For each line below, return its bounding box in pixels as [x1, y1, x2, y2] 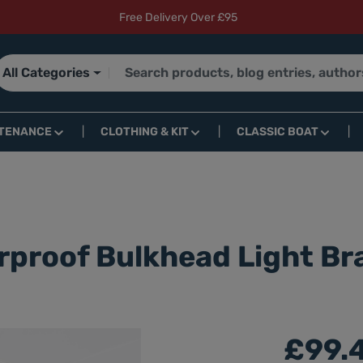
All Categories [2, 65, 90, 80]
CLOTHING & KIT [100, 125, 189, 139]
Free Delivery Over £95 [119, 10, 237, 24]
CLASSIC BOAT [236, 125, 318, 139]
